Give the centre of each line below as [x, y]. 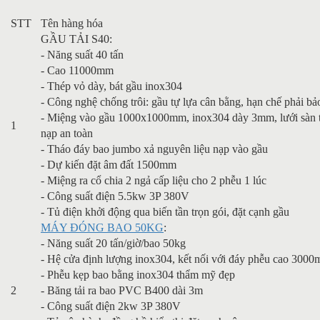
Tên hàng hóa [72, 23]
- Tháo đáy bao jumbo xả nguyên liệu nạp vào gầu [154, 149]
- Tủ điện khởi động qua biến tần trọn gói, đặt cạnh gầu [165, 211]
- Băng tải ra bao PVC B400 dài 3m [122, 290]
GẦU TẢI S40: [76, 39]
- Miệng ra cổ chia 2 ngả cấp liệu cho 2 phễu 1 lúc [154, 180]
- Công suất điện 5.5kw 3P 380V [115, 196]
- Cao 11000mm [77, 70]
